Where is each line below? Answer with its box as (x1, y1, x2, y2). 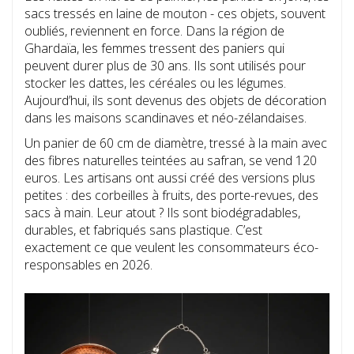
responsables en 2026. (24, 256, 153, 274)
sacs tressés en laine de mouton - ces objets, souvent (24, 5, 326, 23)
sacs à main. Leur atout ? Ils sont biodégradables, (24, 204, 300, 222)
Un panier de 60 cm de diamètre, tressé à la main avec (24, 134, 327, 153)
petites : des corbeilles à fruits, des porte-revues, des (24, 186, 318, 205)
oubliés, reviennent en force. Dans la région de (24, 22, 284, 40)
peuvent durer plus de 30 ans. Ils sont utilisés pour (24, 57, 306, 75)
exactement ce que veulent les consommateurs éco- (24, 239, 318, 257)
